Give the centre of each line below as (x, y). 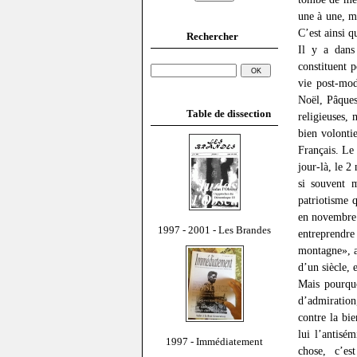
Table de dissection (229, 113)
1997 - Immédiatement (214, 341)
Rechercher (212, 36)
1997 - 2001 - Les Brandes (214, 229)
